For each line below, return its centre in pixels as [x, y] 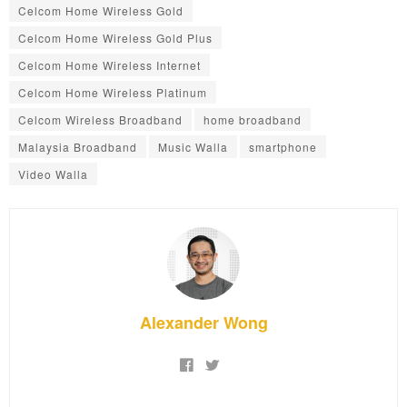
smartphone [283, 146]
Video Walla [53, 174]
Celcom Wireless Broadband [100, 119]
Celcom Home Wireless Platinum [113, 92]
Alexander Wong [203, 322]
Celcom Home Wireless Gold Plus [115, 37]
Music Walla [193, 146]
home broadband [253, 119]
